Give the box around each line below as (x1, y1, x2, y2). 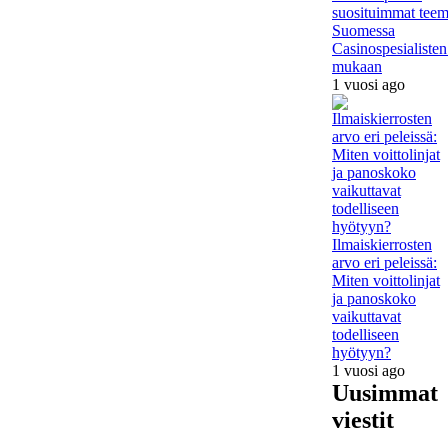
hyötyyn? (332, 343, 391, 361)
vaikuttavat (332, 307, 401, 325)
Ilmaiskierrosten (332, 235, 432, 253)
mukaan (332, 57, 382, 75)
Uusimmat (332, 379, 438, 406)
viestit (332, 406, 394, 433)
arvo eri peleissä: (332, 253, 437, 271)
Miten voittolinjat (332, 271, 440, 289)
